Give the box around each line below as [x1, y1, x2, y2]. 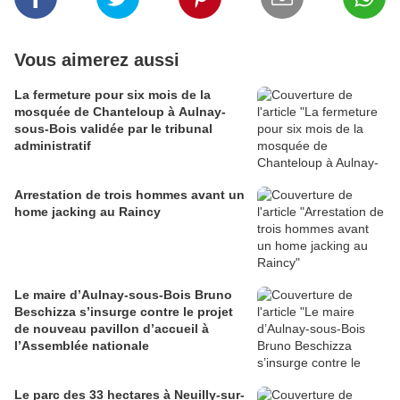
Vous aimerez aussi [14, 50, 179, 71]
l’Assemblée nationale [14, 338, 149, 354]
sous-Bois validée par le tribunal [14, 121, 212, 137]
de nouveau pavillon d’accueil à [14, 321, 209, 337]
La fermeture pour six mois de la [14, 87, 211, 103]
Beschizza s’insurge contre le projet [14, 304, 233, 320]
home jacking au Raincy [14, 204, 161, 220]
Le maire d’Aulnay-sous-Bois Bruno [14, 287, 232, 303]
